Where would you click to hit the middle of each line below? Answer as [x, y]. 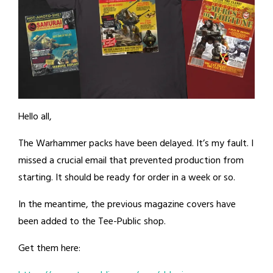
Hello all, [35, 117]
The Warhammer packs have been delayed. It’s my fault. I [136, 144]
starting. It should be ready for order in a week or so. [128, 178]
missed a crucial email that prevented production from [131, 161]
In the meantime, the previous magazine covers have [127, 204]
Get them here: [49, 248]
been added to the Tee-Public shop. [93, 222]
